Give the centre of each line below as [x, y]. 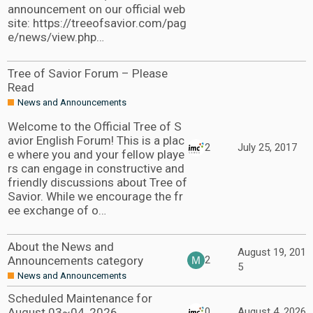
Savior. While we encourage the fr [95, 196]
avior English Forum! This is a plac [96, 140]
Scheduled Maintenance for [80, 298]
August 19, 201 [272, 252]
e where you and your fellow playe [96, 154]
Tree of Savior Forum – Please [88, 73]
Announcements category [75, 261]
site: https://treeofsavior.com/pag [97, 23]
